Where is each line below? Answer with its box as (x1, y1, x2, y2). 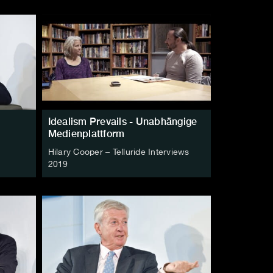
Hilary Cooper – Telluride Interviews (48, 148, 190, 157)
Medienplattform (48, 128, 125, 140)
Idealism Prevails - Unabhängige (48, 116, 197, 128)
